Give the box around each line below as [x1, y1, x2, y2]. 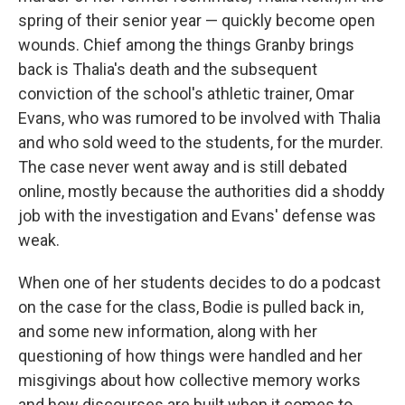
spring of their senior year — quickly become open [18, 10, 375, 30]
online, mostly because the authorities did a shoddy [18, 181, 385, 201]
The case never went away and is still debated [18, 156, 347, 176]
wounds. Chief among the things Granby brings [18, 34, 354, 54]
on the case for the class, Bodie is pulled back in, [18, 297, 363, 316]
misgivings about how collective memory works [18, 370, 361, 390]
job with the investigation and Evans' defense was [18, 205, 376, 225]
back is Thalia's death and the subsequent [18, 59, 317, 79]
